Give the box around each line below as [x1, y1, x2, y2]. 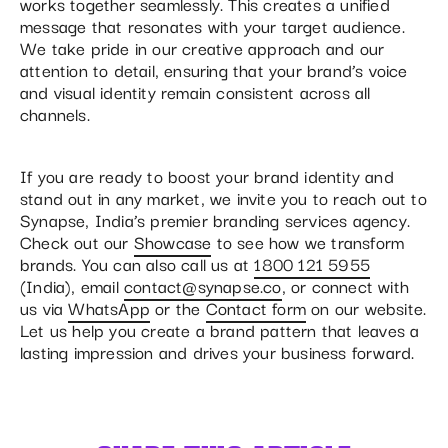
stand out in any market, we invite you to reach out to [20, 183, 427, 211]
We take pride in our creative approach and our [20, 33, 385, 61]
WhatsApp [68, 293, 151, 321]
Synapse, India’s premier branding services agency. [20, 205, 411, 233]
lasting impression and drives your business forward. [20, 337, 415, 365]
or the [150, 293, 206, 321]
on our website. [306, 293, 427, 321]
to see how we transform [211, 227, 405, 255]
